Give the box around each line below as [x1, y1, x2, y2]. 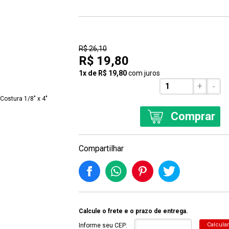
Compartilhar [79, 144, 124, 153]
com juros [128, 69, 160, 77]
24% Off [81, 29, 103, 36]
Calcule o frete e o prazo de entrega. [79, 208, 188, 215]
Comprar [171, 110, 215, 123]
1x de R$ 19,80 [79, 69, 127, 77]
